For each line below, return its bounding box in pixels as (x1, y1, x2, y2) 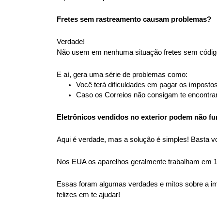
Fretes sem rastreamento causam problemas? (57, 15, 211, 23)
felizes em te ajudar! (57, 190, 120, 199)
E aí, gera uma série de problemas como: (57, 70, 187, 78)
